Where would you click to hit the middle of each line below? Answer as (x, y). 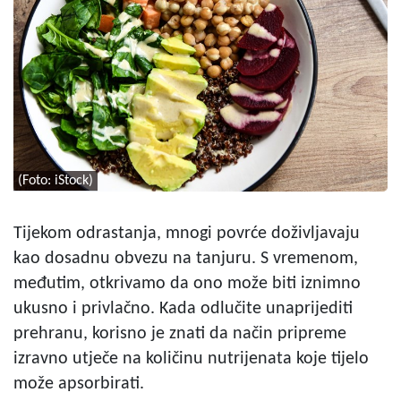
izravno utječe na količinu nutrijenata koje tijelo (191, 358)
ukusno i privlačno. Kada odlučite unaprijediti (183, 308)
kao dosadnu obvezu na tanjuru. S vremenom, (186, 258)
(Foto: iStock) (55, 180)
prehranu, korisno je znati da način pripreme (180, 333)
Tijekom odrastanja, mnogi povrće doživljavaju (187, 233)
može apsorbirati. (79, 384)
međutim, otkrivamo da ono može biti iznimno (187, 283)
